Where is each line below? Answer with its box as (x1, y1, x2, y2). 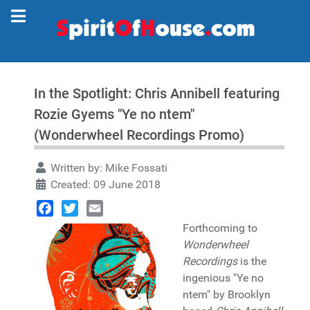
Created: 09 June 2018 (51, 178, 161, 191)
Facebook (37, 218, 84, 231)
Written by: (48, 161, 105, 174)
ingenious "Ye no (183, 271, 264, 284)
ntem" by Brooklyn (183, 288, 271, 301)
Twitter (62, 218, 95, 231)
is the (237, 255, 266, 268)
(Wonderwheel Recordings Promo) (34, 127, 244, 143)
